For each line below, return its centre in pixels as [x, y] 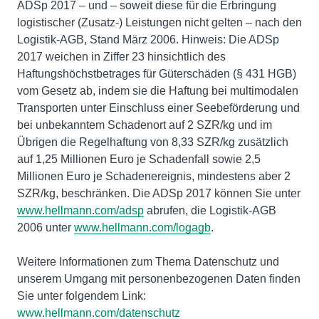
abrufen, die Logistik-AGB [210, 210]
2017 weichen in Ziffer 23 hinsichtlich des [121, 56]
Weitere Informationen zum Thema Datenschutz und [148, 261]
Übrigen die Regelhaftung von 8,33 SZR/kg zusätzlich [153, 142]
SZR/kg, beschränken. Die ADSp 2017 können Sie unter [159, 193]
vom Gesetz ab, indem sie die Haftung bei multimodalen [158, 90]
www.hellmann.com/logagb [142, 227]
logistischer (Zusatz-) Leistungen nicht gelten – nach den [159, 22]
